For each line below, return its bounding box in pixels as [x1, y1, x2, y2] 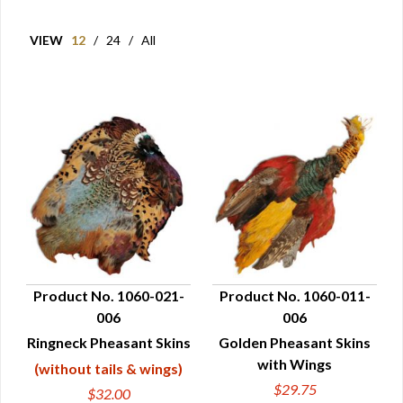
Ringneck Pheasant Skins [26, 334, 191, 351]
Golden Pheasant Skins [219, 334, 371, 351]
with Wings [257, 355, 332, 372]
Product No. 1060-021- [32, 287, 184, 304]
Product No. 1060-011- [219, 287, 371, 304]
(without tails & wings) [34, 360, 183, 377]
